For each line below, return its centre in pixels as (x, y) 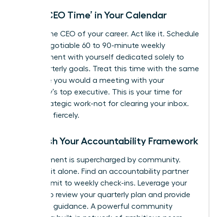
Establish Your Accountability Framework (108, 141)
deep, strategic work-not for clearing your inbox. (103, 103)
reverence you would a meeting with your (91, 80)
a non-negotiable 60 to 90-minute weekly (92, 45)
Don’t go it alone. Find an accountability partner (103, 171)
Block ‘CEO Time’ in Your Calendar (92, 15)
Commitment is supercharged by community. (99, 160)
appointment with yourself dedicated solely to (101, 57)
